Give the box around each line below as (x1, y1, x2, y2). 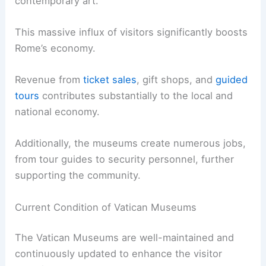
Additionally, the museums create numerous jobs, (15, 137, 246, 150)
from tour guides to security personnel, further (15, 153, 235, 166)
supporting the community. (15, 169, 141, 182)
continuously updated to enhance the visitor (15, 248, 223, 260)
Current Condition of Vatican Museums (15, 201, 197, 213)
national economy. (15, 106, 100, 118)
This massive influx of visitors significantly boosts (15, 26, 248, 38)
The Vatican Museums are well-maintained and (15, 232, 235, 244)
